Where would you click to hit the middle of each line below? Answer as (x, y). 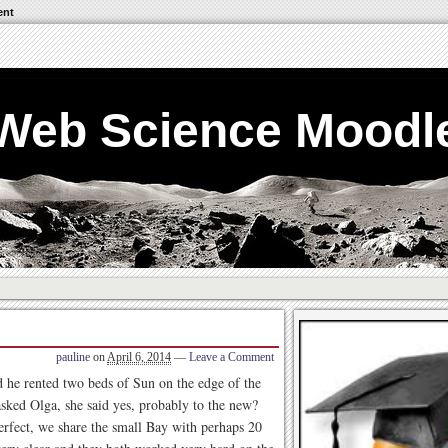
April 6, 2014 (139, 357)
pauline (73, 357)
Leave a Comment (231, 357)
